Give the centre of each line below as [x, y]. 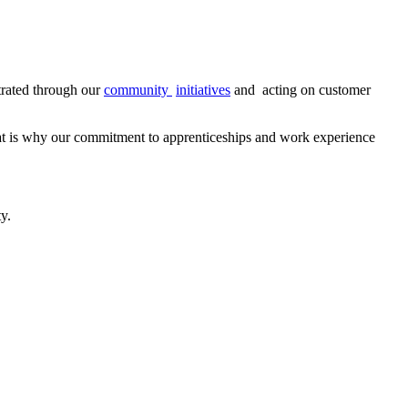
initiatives [203, 89]
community [138, 89]
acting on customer [315, 89]
